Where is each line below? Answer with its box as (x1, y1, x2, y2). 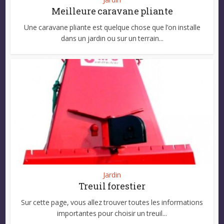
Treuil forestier (78, 179, 145, 192)
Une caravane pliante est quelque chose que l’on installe (23, 22, 200, 32)
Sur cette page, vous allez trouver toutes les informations (21, 197, 203, 207)
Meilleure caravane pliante (51, 4, 173, 17)
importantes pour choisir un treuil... (57, 208, 167, 218)
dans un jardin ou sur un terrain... (60, 33, 163, 43)
